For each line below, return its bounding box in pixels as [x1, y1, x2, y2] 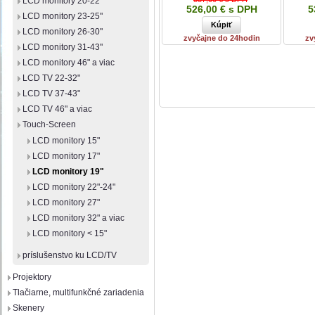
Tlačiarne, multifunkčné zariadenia [13, 288, 144, 297]
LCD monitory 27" [32, 198, 100, 207]
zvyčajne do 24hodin [183, 33, 260, 42]
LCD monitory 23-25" [22, 11, 103, 21]
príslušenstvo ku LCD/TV [22, 250, 117, 260]
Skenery [13, 303, 44, 313]
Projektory [13, 272, 51, 282]
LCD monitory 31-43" [22, 42, 103, 52]
